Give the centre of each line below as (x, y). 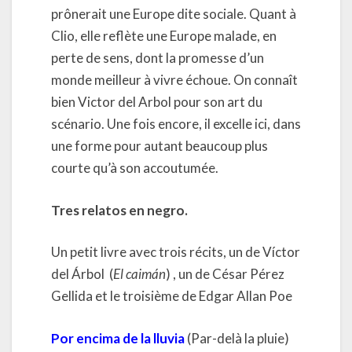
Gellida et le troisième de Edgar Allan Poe (172, 296)
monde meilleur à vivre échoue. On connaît (174, 80)
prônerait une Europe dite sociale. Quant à (174, 14)
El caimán (139, 274)
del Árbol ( (82, 274)
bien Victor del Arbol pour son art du (157, 102)
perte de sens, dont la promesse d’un (158, 58)
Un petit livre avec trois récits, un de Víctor (176, 252)
